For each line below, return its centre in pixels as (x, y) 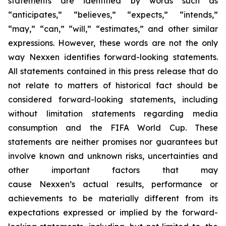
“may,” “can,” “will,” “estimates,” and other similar (113, 29)
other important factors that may (113, 170)
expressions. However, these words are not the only (113, 43)
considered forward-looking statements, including (113, 99)
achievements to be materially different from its (113, 198)
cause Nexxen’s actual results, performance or (113, 184)
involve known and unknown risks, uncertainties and (113, 156)
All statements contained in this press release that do (113, 71)
